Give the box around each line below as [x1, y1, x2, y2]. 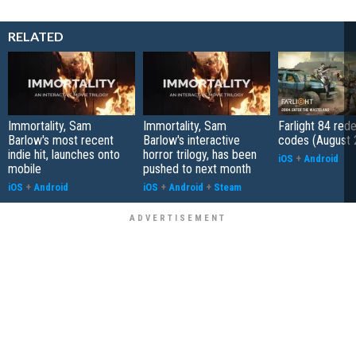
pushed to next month [143, 161, 251, 176]
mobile [8, 161, 41, 176]
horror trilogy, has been [143, 146, 257, 162]
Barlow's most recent [8, 132, 114, 148]
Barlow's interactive [143, 132, 240, 148]
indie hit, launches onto [8, 146, 120, 162]
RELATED [8, 28, 64, 44]
